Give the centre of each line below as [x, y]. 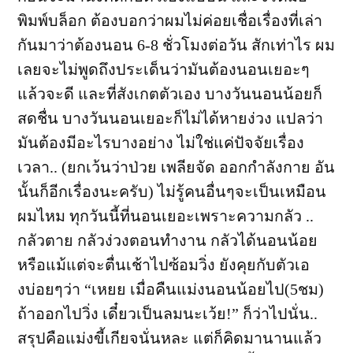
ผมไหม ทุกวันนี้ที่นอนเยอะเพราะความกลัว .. [165, 216]
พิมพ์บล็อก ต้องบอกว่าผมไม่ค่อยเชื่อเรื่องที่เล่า [170, 21]
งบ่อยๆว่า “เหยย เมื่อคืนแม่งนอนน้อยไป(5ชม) [171, 290]
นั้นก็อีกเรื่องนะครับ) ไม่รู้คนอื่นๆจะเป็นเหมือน [172, 192]
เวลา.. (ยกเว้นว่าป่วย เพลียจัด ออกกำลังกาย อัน [176, 167]
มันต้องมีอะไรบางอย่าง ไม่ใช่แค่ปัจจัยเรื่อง [161, 143]
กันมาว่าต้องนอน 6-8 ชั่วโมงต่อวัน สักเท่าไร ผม [176, 45]
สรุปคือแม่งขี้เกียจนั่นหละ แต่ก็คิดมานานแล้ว [169, 338]
